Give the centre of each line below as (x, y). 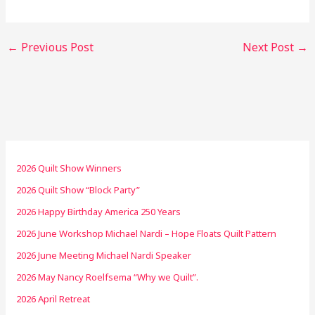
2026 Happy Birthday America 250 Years (99, 211)
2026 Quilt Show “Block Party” (78, 189)
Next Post (269, 47)
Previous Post (56, 47)
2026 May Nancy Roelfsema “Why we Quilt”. (109, 277)
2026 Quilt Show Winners (69, 168)
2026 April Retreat (53, 298)
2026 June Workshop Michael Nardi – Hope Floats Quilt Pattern (147, 233)
